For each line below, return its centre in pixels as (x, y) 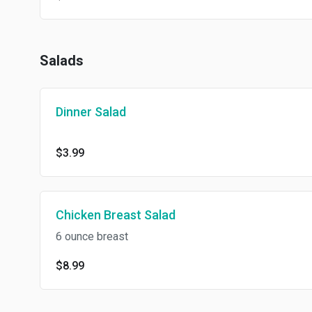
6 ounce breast (92, 237)
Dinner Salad (91, 112)
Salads (62, 61)
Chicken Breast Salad (116, 215)
